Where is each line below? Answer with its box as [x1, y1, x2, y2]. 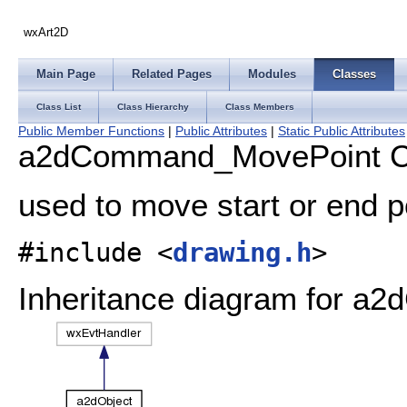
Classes [333, 67, 376, 81]
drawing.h [173, 236, 312, 268]
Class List [36, 102, 81, 112]
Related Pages [132, 67, 212, 81]
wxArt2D [24, 25, 69, 39]
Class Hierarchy [117, 102, 189, 112]
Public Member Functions [18, 124, 164, 138]
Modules [248, 67, 296, 81]
